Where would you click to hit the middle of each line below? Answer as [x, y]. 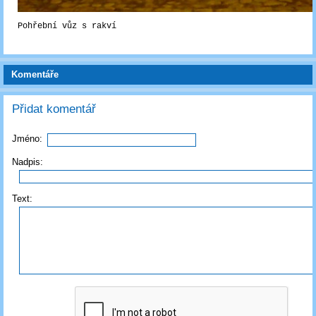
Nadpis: [28, 162]
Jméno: [27, 138]
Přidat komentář [54, 109]
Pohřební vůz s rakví [67, 26]
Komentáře [35, 75]
